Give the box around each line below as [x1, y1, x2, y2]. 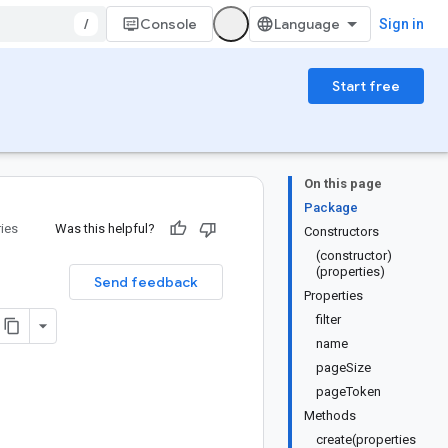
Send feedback [94, 273, 198, 291]
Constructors [304, 224, 379, 239]
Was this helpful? [55, 221, 155, 236]
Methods [304, 408, 356, 423]
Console [140, 15, 197, 33]
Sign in [379, 16, 424, 32]
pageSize [316, 360, 371, 375]
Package [304, 200, 358, 215]
